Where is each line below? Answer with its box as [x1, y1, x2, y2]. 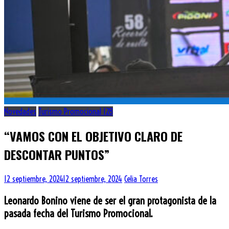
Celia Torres [124, 173, 158, 184]
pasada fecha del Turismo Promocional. [4, 207, 153, 220]
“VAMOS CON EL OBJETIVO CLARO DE [4, 126, 182, 145]
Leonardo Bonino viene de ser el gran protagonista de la [4, 194, 216, 207]
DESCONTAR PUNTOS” [4, 145, 109, 164]
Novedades [4, 106, 36, 117]
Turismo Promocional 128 [38, 106, 113, 117]
